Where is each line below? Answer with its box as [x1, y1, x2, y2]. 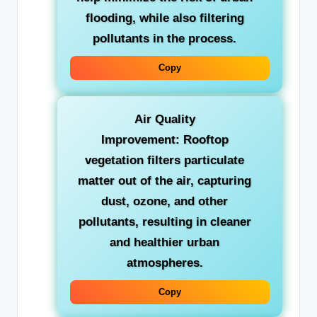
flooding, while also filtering [85, 11, 244, 25]
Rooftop [179, 133, 229, 147]
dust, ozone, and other [101, 195, 228, 209]
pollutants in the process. [93, 31, 236, 45]
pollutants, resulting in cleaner [78, 215, 251, 229]
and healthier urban [110, 236, 219, 250]
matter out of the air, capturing [78, 174, 251, 188]
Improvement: [100, 133, 180, 147]
